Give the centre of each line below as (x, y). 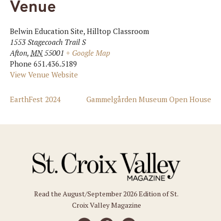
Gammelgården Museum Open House (149, 99)
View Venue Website (44, 75)
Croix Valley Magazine (106, 205)
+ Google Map (88, 53)
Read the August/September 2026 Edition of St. (107, 194)
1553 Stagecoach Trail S (48, 42)
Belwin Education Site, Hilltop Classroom (79, 31)
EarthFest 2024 (35, 99)
